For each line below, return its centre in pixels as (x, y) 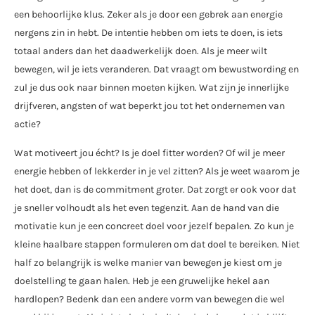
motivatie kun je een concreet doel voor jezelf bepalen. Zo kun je (154, 226)
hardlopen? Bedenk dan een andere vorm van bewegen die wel (149, 299)
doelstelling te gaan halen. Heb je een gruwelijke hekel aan (142, 281)
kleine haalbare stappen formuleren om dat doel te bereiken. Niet (157, 244)
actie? (27, 124)
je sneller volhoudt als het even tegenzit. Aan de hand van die (147, 207)
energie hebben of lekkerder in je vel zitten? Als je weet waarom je (157, 171)
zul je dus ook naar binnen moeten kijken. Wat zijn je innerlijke (152, 88)
